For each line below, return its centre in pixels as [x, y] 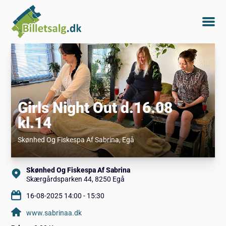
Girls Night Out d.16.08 [95, 107]
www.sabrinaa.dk [54, 213]
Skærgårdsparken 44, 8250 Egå [76, 179]
